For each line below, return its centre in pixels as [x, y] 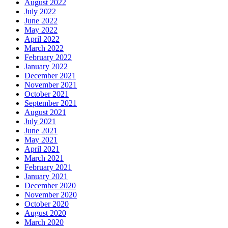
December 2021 [50, 76]
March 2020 [44, 222]
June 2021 [41, 131]
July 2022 [40, 12]
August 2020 [45, 213]
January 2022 [46, 67]
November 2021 [51, 85]
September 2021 [51, 103]
